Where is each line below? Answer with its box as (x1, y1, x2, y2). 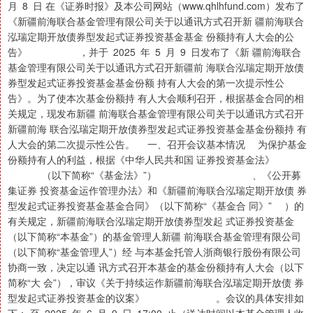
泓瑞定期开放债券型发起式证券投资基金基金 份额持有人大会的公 (8, 29, 294, 44)
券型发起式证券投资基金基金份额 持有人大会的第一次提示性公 (8, 75, 284, 90)
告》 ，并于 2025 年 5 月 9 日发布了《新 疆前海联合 (8, 45, 301, 59)
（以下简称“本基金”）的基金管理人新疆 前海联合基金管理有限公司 (8, 229, 301, 244)
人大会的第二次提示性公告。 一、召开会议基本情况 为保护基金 (8, 137, 307, 152)
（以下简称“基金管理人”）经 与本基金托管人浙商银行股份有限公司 (8, 245, 301, 259)
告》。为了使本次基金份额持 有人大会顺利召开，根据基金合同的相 (8, 91, 304, 105)
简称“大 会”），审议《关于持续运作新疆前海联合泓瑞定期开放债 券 (8, 275, 304, 290)
